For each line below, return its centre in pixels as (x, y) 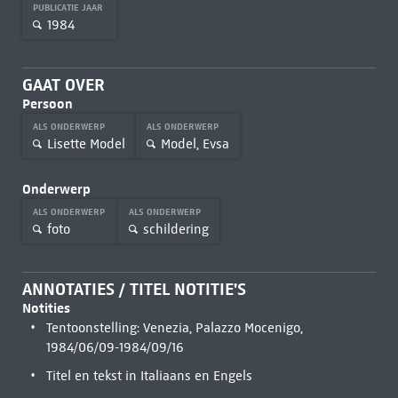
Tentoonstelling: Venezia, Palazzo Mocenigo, (174, 328)
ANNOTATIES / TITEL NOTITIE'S (134, 289)
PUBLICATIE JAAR (69, 8)
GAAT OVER (63, 85)
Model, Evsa (195, 143)
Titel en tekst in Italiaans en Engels (149, 376)
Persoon (47, 103)
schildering (175, 229)
